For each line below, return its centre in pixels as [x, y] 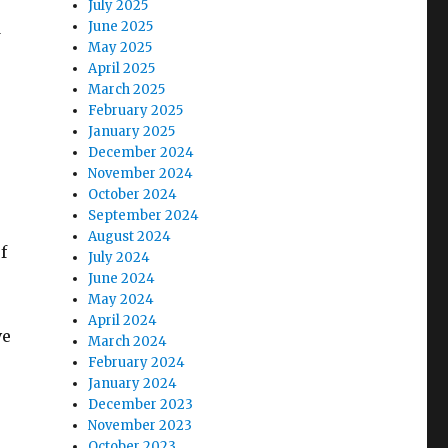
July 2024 [119, 257]
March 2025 [127, 89]
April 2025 [122, 68]
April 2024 [123, 320]
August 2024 [130, 236]
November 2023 [140, 425]
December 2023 [141, 404]
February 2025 [136, 110]
